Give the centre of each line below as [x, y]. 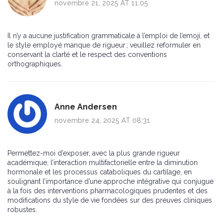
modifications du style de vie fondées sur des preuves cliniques [110, 200]
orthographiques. [35, 64]
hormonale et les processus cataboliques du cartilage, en [100, 172]
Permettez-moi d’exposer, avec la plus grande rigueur [94, 153]
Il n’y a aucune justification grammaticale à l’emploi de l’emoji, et [109, 36]
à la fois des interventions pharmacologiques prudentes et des [108, 191]
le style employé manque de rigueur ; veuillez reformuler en [104, 45]
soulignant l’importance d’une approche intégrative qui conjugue [111, 182]
